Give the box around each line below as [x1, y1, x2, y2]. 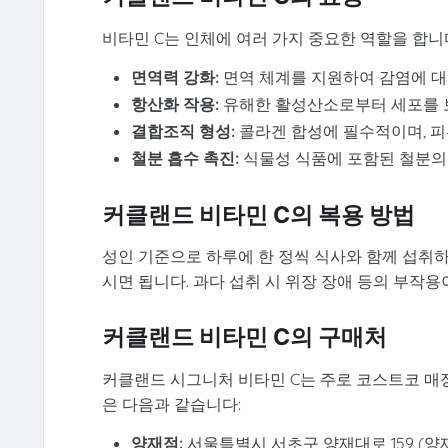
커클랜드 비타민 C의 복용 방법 [101, 200, 415, 229]
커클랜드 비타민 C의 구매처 [101, 323, 387, 352]
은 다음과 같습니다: [101, 393, 241, 414]
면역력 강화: [131, 67, 220, 88]
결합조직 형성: [131, 121, 236, 142]
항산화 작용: [131, 94, 220, 115]
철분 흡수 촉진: [131, 148, 240, 169]
